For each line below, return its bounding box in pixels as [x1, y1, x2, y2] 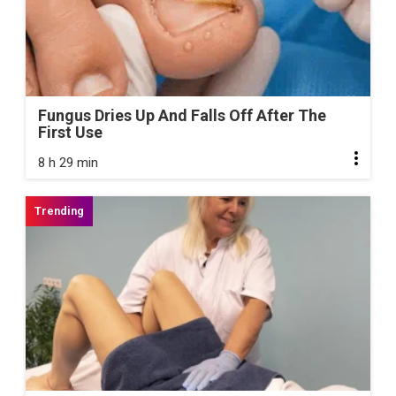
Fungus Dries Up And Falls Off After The [38, 106, 326, 126]
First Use [38, 123, 103, 142]
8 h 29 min [38, 155, 98, 171]
